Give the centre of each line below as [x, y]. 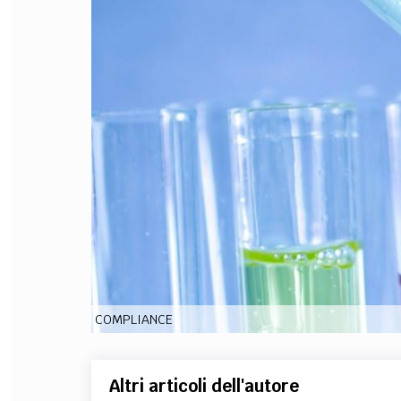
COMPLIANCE [133, 320]
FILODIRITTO [339, 35]
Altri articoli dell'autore [204, 386]
